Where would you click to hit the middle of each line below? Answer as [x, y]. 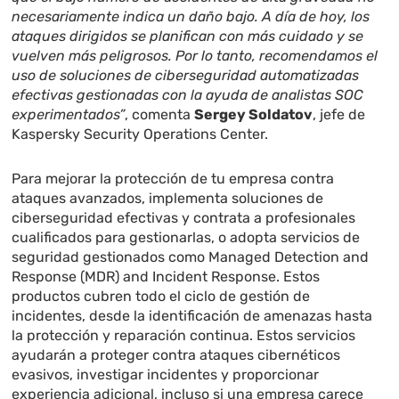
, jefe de [339, 115]
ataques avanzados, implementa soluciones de [168, 199]
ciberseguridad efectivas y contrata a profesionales [184, 218]
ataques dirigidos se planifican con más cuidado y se [188, 37]
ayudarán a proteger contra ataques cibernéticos [176, 355]
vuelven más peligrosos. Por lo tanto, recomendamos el [195, 56]
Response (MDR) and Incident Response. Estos [166, 277]
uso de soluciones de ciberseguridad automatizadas [186, 76]
